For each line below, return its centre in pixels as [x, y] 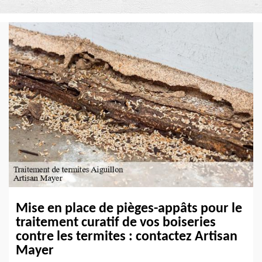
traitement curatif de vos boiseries [116, 223]
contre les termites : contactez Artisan [127, 237]
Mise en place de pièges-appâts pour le [129, 209]
